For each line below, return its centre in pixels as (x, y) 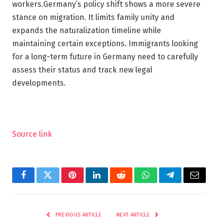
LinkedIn (112, 182)
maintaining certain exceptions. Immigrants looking (105, 43)
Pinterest (87, 182)
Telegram (186, 182)
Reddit (132, 182)
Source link (32, 134)
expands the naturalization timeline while (87, 30)
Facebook (40, 182)
